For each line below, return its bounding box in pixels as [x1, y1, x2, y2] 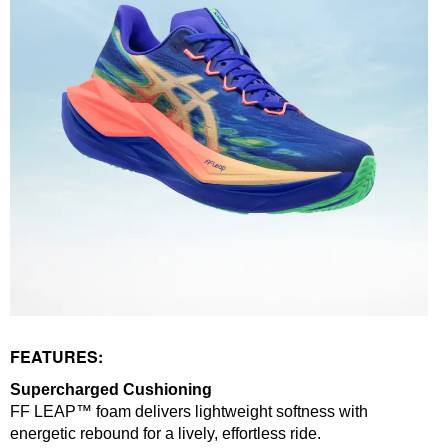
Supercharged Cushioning [10, 381, 212, 399]
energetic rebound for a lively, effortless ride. [10, 425, 321, 443]
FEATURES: [10, 345, 103, 369]
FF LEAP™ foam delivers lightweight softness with [10, 403, 368, 421]
